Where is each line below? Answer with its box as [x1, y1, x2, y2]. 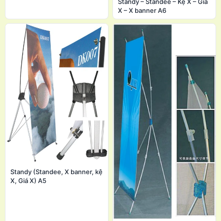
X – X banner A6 [118, 6, 166, 15]
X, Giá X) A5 [10, 177, 46, 185]
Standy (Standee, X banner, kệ [10, 168, 103, 176]
